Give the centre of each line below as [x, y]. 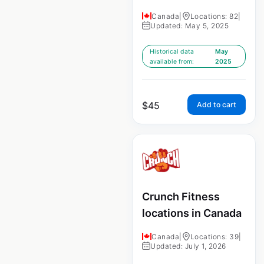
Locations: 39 [214, 236]
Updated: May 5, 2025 [189, 26]
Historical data [172, 52]
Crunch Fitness [181, 197]
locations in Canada [192, 213]
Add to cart [216, 105]
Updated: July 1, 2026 [188, 246]
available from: [172, 62]
